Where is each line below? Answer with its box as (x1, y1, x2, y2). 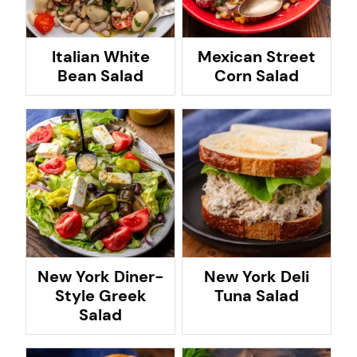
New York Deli (204, 266, 309, 287)
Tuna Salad (214, 285, 299, 306)
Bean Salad (57, 65, 143, 86)
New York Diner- (37, 266, 164, 287)
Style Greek (54, 285, 147, 306)
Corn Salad (214, 65, 299, 86)
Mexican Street (198, 46, 316, 67)
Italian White (51, 46, 150, 67)
